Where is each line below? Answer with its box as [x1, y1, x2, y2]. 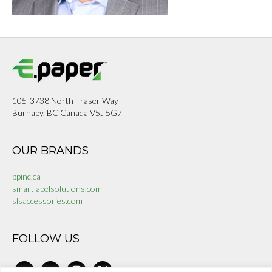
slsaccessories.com [12, 195, 83, 206]
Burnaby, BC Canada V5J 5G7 [12, 107, 122, 118]
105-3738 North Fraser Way [12, 95, 118, 106]
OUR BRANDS [12, 144, 89, 157]
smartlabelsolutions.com [12, 183, 102, 194]
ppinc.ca [12, 171, 41, 182]
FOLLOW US [12, 232, 80, 245]
